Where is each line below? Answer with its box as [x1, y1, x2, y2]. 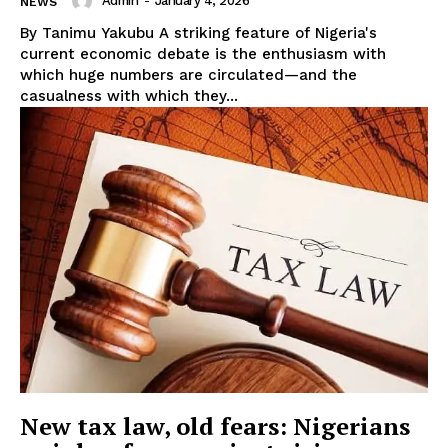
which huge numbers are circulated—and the [20, 66, 357, 85]
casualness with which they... [20, 87, 238, 106]
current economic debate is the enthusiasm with [20, 45, 386, 64]
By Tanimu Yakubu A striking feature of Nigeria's [20, 24, 159, 43]
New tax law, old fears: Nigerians [20, 409, 410, 442]
